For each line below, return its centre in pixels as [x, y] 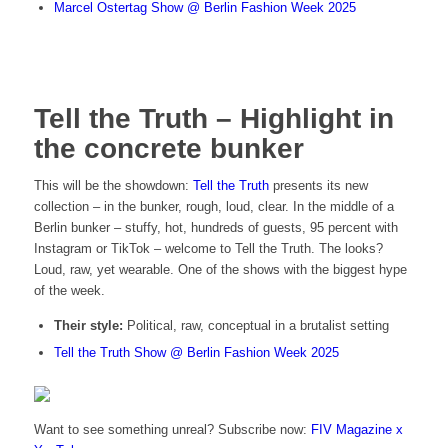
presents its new [318, 186]
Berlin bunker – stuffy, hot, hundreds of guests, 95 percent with [215, 228]
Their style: [88, 326]
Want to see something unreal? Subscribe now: [172, 430]
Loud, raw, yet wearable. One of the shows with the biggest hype [220, 270]
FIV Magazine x [356, 430]
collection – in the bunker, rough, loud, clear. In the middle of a [213, 207]
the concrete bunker [168, 149]
